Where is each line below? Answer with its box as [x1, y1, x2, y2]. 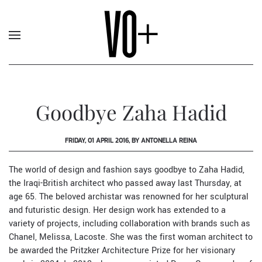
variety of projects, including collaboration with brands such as [9, 218, 250, 230]
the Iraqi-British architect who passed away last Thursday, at [9, 177, 242, 189]
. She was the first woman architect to [105, 231, 253, 243]
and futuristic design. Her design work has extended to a [9, 204, 226, 216]
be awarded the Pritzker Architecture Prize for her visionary [9, 244, 235, 257]
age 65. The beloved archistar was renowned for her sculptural [9, 191, 249, 203]
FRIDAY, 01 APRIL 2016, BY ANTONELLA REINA [65, 136, 197, 145]
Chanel [9, 231, 35, 243]
